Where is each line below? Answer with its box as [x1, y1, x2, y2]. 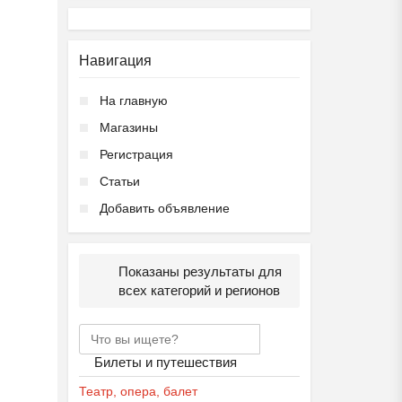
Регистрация [100, 147, 173, 162]
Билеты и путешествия [94, 354, 237, 370]
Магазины [100, 120, 158, 135]
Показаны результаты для [118, 264, 282, 279]
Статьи [100, 174, 140, 188]
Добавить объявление [100, 201, 230, 215]
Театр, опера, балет [79, 384, 197, 398]
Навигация [79, 53, 152, 68]
